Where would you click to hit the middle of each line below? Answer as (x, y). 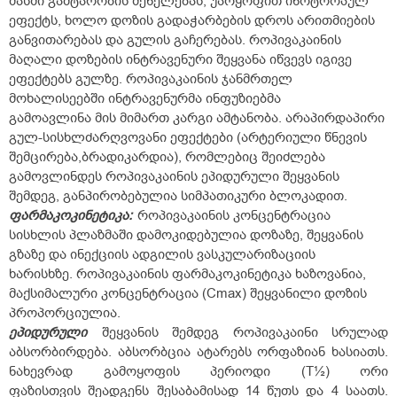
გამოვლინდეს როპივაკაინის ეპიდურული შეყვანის (174, 177)
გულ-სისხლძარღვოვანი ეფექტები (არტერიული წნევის (188, 138)
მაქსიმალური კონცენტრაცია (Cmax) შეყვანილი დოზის (188, 294)
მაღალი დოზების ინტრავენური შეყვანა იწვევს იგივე (180, 60)
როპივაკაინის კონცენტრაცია (234, 216)
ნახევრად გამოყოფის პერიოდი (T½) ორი (198, 372)
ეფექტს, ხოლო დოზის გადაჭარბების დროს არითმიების (192, 21)
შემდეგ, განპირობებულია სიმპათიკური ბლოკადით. (178, 196)
